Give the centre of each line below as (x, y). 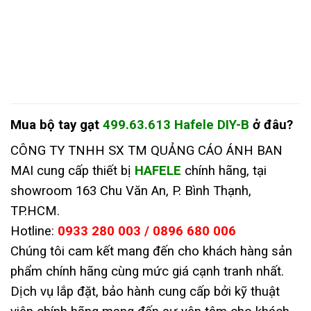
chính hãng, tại (224, 170)
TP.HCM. (35, 211)
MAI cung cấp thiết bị (73, 170)
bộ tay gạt (69, 125)
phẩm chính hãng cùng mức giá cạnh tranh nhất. (147, 271)
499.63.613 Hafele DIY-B (176, 125)
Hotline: (34, 231)
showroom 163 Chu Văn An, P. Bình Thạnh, (131, 191)
